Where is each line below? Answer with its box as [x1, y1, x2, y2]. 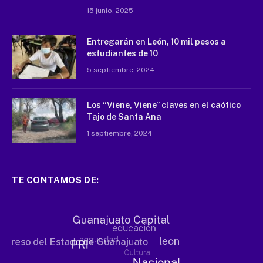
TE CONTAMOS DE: [12, 174, 99, 185]
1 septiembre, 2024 [87, 129, 152, 137]
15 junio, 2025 [87, 6, 133, 15]
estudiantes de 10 [87, 48, 158, 58]
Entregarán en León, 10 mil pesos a [87, 36, 226, 46]
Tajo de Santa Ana [87, 112, 161, 122]
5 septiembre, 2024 [87, 65, 154, 74]
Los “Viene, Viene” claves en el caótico [87, 100, 241, 110]
